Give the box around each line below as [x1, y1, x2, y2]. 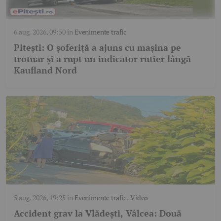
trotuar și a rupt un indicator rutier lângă [14, 53, 191, 65]
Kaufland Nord [14, 64, 77, 76]
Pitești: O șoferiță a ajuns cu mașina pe [14, 41, 181, 54]
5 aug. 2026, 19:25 [14, 193, 66, 203]
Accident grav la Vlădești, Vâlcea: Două [14, 207, 182, 220]
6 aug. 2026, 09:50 [14, 27, 66, 37]
